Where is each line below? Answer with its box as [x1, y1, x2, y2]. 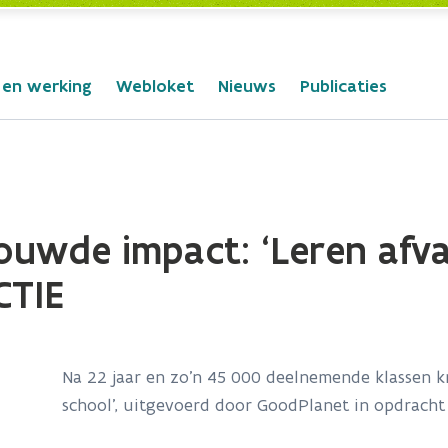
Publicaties [300, 75, 387, 97]
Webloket [116, 75, 194, 97]
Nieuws [218, 75, 276, 97]
